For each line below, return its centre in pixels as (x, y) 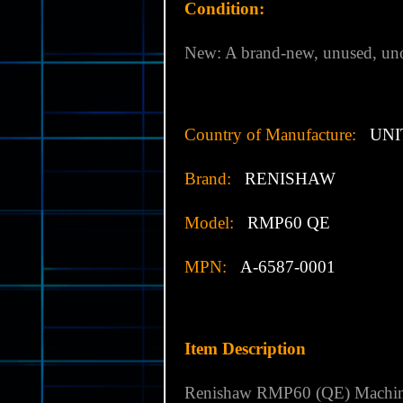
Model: (209, 223)
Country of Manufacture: (270, 135)
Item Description (245, 349)
